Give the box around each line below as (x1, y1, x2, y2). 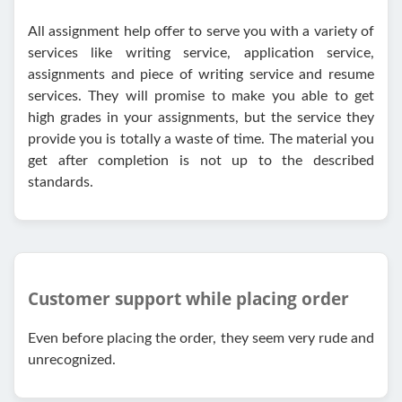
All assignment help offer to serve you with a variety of (28, 23, 374, 39)
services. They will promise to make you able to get (28, 88, 374, 103)
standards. (28, 174, 93, 189)
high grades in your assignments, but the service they (28, 109, 374, 125)
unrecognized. (28, 353, 116, 368)
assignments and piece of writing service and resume (28, 66, 374, 82)
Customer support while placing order (28, 287, 349, 310)
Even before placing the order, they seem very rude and (28, 331, 374, 346)
